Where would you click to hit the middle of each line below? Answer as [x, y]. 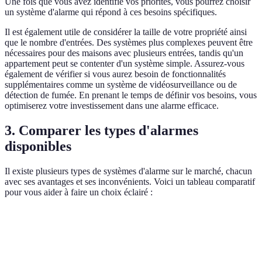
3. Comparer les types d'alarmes [101, 131]
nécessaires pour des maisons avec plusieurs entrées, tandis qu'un [124, 53]
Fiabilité [98, 253]
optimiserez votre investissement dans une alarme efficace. [112, 106]
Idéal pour [231, 226]
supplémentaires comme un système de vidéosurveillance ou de [121, 85]
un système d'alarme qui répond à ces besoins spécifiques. [111, 12]
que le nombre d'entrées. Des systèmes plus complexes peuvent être [129, 43]
